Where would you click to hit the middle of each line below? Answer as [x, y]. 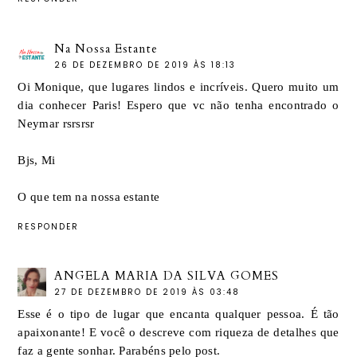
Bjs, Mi [37, 160]
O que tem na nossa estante [89, 196]
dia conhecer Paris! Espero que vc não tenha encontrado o [178, 105]
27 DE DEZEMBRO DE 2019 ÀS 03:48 [147, 292]
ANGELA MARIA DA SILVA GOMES [167, 276]
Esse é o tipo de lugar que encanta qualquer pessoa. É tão [178, 314]
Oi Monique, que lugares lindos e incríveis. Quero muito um [178, 86]
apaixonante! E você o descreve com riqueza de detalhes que [178, 333]
